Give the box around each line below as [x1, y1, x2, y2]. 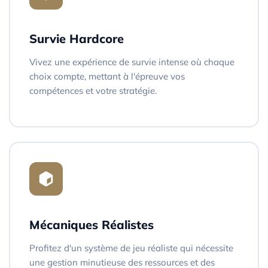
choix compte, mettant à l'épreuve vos [29, 70, 185, 82]
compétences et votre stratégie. [29, 84, 157, 96]
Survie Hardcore [29, 31, 124, 46]
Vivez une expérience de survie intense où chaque [29, 56, 234, 68]
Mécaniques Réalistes [29, 217, 154, 232]
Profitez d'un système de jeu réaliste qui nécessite [29, 242, 233, 254]
